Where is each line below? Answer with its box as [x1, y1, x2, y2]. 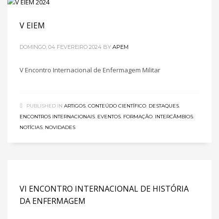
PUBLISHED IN [26, 102, 63, 109]
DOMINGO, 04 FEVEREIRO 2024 [20, 43, 102, 50]
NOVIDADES [45, 124, 75, 131]
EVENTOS [97, 113, 121, 120]
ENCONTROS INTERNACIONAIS [20, 113, 95, 120]
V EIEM [20, 20, 45, 31]
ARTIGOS [64, 102, 86, 109]
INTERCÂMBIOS [155, 113, 193, 120]
